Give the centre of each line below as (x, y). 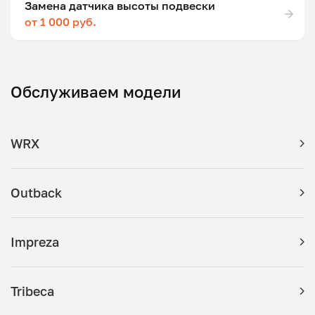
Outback (36, 192)
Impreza (35, 242)
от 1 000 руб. (60, 21)
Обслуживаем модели (96, 91)
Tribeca (32, 291)
